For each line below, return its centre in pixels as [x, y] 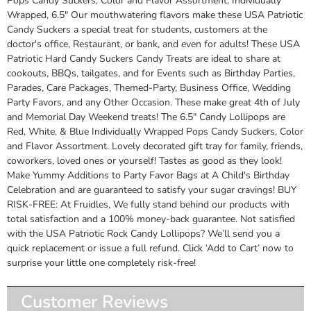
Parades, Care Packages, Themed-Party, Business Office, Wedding [149, 87]
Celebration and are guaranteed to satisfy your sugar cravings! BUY [152, 190]
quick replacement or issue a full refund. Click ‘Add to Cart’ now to [150, 248]
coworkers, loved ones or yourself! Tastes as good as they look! [144, 160]
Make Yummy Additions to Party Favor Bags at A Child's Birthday [148, 175]
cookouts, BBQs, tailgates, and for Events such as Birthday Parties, [151, 73]
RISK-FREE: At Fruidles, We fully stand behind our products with [148, 204]
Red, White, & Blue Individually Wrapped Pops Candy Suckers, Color [155, 131]
